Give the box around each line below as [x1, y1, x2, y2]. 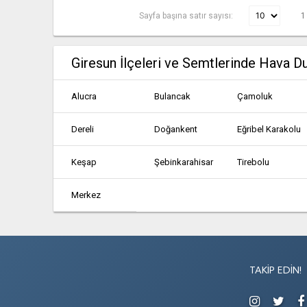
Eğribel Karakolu [237, 124, 302, 134]
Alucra [71, 91, 97, 101]
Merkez [71, 190, 101, 200]
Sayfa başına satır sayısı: [139, 11, 236, 21]
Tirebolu [237, 157, 270, 167]
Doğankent [154, 124, 198, 134]
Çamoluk [237, 91, 273, 101]
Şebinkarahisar [154, 157, 214, 167]
